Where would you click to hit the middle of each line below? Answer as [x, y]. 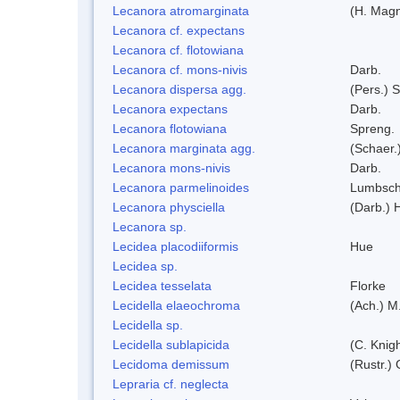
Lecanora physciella [169, 207]
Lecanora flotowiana [170, 128]
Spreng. [372, 128]
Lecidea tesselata [162, 285]
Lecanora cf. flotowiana [178, 50]
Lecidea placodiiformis [175, 246]
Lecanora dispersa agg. [179, 89]
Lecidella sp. [148, 325]
